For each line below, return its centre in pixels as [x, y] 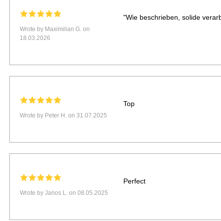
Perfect [134, 181]
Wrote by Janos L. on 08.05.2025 [64, 193]
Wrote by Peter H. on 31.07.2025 [64, 116]
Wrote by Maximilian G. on [55, 29]
